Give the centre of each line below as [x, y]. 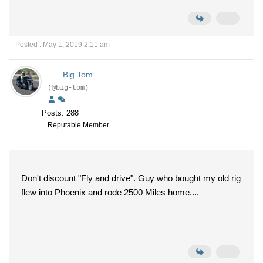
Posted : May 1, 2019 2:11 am [63, 45]
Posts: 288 [60, 113]
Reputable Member [78, 125]
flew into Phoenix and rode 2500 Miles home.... [110, 192]
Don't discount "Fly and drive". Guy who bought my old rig [131, 178]
